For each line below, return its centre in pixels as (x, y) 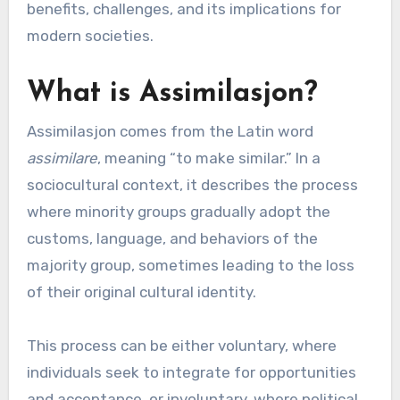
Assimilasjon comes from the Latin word (170, 132)
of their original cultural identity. (141, 292)
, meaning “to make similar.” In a (208, 158)
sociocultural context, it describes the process (192, 185)
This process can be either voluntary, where (181, 346)
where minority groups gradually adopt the (178, 212)
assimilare (62, 158)
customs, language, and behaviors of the (172, 239)
